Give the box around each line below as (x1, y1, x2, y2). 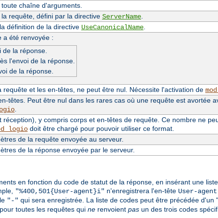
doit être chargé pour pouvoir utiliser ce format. (27, 124, 174, 132)
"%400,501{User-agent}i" (15, 187, 105, 196)
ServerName (102, 12, 141, 20)
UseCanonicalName (81, 23, 144, 31)
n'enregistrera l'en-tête (105, 187, 178, 195)
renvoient (95, 205, 128, 214)
